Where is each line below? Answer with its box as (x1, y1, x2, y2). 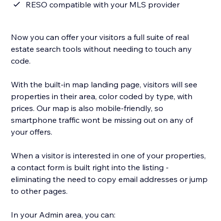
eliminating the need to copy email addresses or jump (11, 174, 208, 184)
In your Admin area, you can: (11, 210, 116, 220)
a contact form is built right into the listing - (11, 162, 169, 173)
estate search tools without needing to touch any (11, 44, 192, 54)
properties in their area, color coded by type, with (11, 91, 193, 102)
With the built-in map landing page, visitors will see (11, 79, 198, 90)
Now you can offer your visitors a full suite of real (11, 32, 189, 42)
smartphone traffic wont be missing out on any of (11, 115, 193, 125)
